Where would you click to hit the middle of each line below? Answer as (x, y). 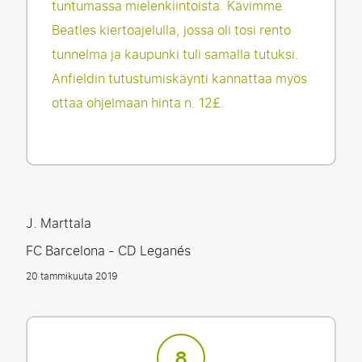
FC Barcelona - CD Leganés (108, 251)
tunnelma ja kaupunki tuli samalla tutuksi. (175, 55)
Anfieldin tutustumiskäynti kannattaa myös (179, 79)
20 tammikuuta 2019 (72, 276)
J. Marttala (59, 223)
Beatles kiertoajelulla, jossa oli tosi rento (171, 30)
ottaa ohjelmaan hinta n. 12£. (138, 103)
